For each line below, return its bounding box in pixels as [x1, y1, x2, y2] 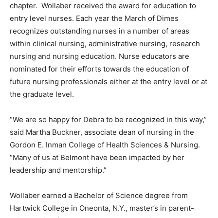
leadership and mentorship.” [10, 165, 107, 175]
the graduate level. [10, 90, 74, 99]
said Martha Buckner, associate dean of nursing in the [10, 127, 194, 137]
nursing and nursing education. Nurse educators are [10, 52, 189, 61]
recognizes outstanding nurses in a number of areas [10, 26, 189, 36]
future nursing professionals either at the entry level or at [10, 77, 207, 87]
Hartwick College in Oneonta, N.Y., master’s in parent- [10, 203, 194, 213]
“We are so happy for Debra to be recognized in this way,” [10, 115, 207, 125]
